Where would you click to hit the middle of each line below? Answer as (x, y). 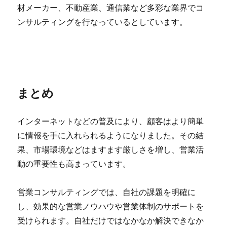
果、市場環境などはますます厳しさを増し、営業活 (111, 149)
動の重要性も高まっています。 (74, 164)
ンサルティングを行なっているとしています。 (103, 22)
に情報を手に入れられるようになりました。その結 (111, 135)
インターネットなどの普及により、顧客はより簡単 (111, 121)
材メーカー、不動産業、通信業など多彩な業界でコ (111, 8)
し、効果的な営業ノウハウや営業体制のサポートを (111, 206)
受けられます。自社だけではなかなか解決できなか (111, 220)
